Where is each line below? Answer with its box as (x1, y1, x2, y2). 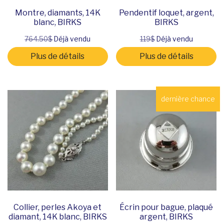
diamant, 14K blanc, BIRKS (8, 211, 107, 221)
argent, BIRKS (139, 211, 193, 221)
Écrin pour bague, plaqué (119, 202, 213, 212)
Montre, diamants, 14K (14, 7, 100, 17)
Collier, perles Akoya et (13, 202, 102, 212)
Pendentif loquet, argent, (118, 7, 214, 17)
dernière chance (160, 95, 215, 103)
